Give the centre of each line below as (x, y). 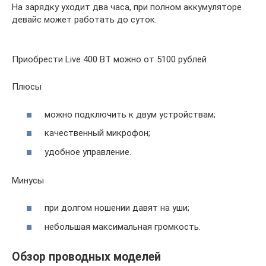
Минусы (28, 180)
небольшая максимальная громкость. (123, 227)
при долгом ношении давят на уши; (117, 208)
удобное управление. (88, 152)
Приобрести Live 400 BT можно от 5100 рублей (109, 60)
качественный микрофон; (97, 133)
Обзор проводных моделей (86, 257)
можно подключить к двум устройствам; (130, 114)
